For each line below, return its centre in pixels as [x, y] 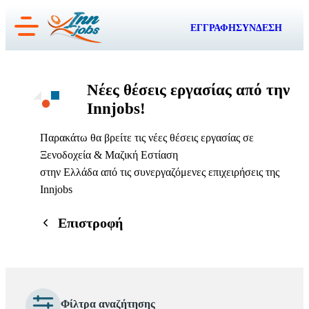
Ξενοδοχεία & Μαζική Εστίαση [109, 155]
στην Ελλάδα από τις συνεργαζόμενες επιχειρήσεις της [160, 172]
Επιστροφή [90, 223]
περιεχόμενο [32, 47]
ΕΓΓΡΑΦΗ [213, 28]
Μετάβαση [28, 13]
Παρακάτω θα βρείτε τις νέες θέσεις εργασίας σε [147, 138]
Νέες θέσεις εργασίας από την [189, 90]
